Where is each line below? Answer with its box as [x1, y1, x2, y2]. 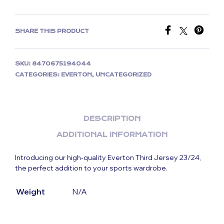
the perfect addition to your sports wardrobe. [15, 163, 167, 172]
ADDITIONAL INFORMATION [56, 130, 167, 138]
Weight [16, 186, 45, 196]
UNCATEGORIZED [95, 71, 151, 78]
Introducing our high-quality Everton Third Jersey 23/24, [15, 153, 201, 162]
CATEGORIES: [15, 71, 61, 78]
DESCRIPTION [83, 114, 140, 122]
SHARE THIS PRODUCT [15, 28, 89, 34]
